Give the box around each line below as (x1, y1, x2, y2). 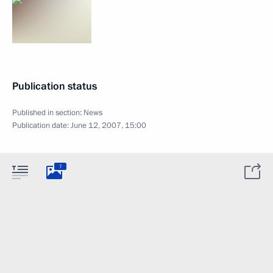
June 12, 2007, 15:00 (71, 120, 146, 131)
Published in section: (12, 107, 83, 118)
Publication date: (12, 120, 71, 131)
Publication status (12, 79, 97, 93)
